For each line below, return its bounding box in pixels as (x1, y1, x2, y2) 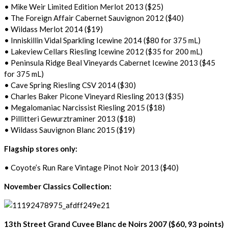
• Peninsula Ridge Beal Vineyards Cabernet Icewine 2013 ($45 (4, 58, 215, 67)
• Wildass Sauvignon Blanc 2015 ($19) (4, 125, 135, 134)
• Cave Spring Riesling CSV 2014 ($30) (4, 80, 136, 90)
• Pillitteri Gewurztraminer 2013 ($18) (4, 113, 135, 123)
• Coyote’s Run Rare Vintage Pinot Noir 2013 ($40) (4, 162, 179, 172)
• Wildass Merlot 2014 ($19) (4, 24, 103, 34)
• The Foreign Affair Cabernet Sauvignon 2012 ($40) (4, 13, 184, 22)
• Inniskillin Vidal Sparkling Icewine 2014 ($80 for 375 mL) (4, 35, 201, 45)
